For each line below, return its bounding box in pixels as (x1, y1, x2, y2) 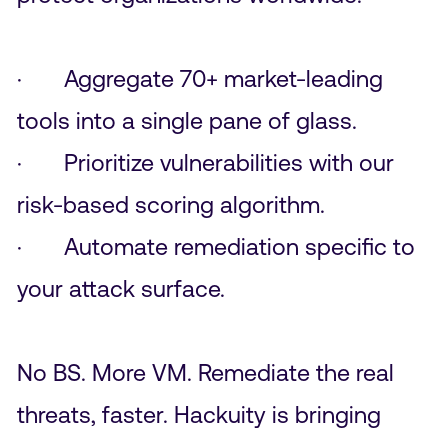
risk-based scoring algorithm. (16, 190, 325, 218)
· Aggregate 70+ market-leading (16, 64, 383, 92)
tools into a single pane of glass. (16, 106, 357, 134)
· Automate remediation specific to (16, 232, 415, 260)
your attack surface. (16, 274, 231, 302)
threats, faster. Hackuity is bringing (16, 400, 381, 428)
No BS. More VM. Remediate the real (16, 358, 394, 386)
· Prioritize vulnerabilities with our (16, 148, 394, 176)
